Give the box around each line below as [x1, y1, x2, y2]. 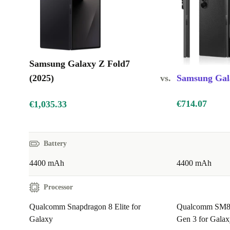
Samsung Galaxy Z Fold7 [29, 59, 130, 69]
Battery [44, 140, 67, 148]
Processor [44, 183, 73, 191]
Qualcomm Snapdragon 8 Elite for [29, 202, 141, 212]
